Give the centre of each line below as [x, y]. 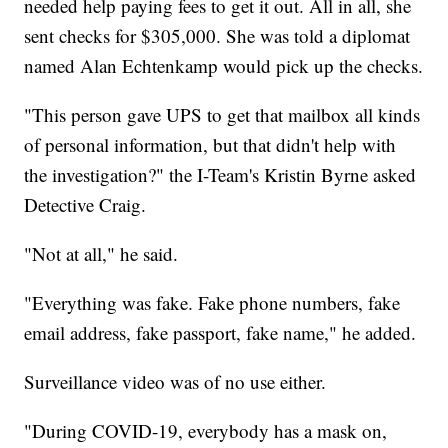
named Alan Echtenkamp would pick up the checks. [224, 66]
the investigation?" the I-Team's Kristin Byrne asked [220, 175]
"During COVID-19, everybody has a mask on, [206, 431]
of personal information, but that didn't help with [210, 145]
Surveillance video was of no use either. [175, 382]
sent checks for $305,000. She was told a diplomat [217, 36]
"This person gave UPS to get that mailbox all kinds [222, 115]
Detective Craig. [85, 205]
